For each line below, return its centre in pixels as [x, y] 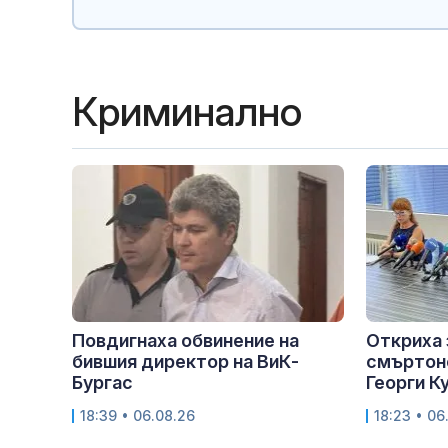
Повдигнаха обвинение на [185, 341]
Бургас [102, 383]
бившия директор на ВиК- [185, 362]
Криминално [187, 112]
